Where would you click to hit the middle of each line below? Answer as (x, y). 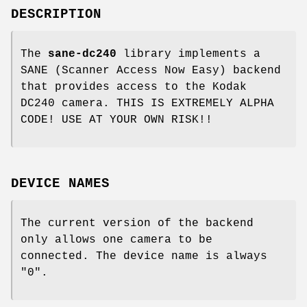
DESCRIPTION (56, 14)
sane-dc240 (82, 54)
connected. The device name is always (144, 256)
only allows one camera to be (116, 240)
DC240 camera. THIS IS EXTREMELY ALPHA (147, 103)
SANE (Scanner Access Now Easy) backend (151, 70)
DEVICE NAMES (60, 183)
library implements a (188, 54)
